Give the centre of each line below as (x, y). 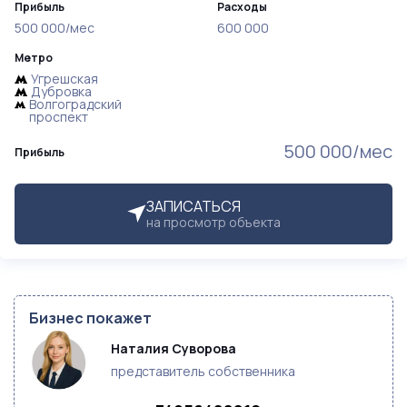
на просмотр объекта (213, 222)
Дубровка (61, 91)
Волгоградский (75, 104)
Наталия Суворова (175, 348)
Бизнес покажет (90, 318)
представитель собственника (203, 371)
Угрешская (65, 79)
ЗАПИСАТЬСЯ (194, 206)
